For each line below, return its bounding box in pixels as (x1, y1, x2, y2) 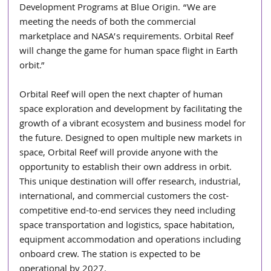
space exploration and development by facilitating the (19, 102, 245, 118)
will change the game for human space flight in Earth (19, 44, 241, 60)
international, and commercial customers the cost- (19, 189, 229, 205)
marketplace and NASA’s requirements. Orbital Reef (19, 29, 237, 45)
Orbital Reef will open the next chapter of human (19, 87, 226, 103)
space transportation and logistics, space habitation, (19, 218, 238, 234)
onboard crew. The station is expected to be (19, 247, 203, 263)
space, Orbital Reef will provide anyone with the (19, 145, 221, 162)
